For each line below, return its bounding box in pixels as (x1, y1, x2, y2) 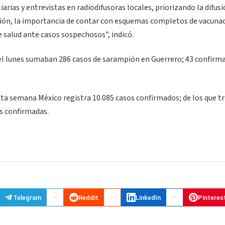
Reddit (78, 193, 98, 201)
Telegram (13, 193, 41, 201)
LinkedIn (136, 193, 161, 201)
